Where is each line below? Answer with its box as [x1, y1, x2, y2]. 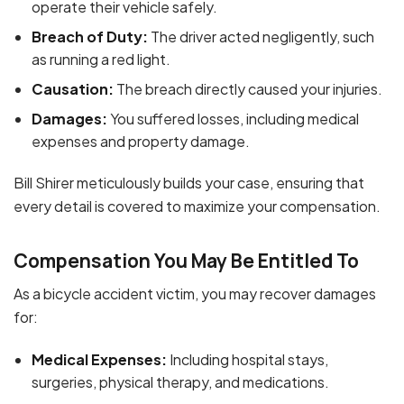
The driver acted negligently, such [148, 26, 374, 46]
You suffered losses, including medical [107, 108, 359, 128]
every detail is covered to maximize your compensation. [14, 196, 381, 216]
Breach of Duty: [32, 26, 148, 46]
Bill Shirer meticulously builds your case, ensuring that [14, 172, 364, 192]
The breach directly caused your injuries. [114, 78, 382, 98]
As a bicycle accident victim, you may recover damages [14, 283, 376, 303]
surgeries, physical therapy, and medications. [32, 372, 329, 391]
